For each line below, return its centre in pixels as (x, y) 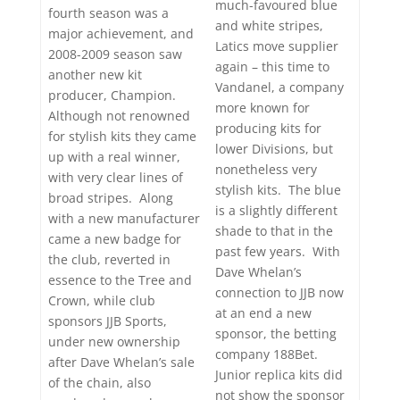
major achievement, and (121, 33)
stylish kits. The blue (278, 190)
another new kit (95, 74)
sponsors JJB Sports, (108, 321)
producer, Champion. (114, 95)
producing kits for (268, 129)
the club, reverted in (109, 259)
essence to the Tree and (120, 279)
